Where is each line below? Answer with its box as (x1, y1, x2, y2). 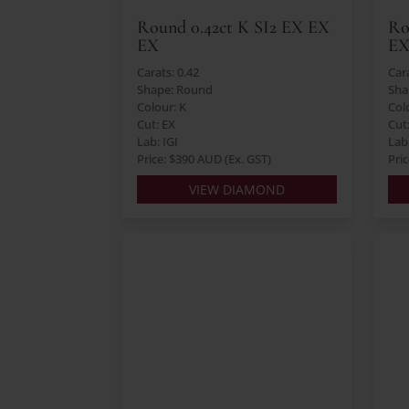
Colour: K (137, 99, 187, 116)
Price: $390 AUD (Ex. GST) (137, 151, 272, 168)
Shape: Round (137, 81, 214, 99)
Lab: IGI (137, 133, 179, 151)
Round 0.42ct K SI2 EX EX (137, 16, 330, 39)
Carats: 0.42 (137, 64, 200, 81)
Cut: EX (137, 116, 176, 133)
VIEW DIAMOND (189, 181, 286, 199)
